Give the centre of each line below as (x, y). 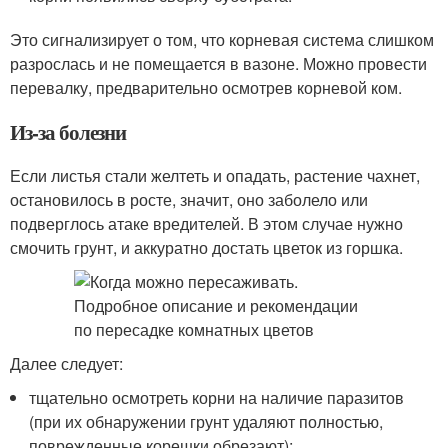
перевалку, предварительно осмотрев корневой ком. (206, 87)
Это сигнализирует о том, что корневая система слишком (222, 39)
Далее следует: (66, 363)
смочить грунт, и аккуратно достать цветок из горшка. (206, 247)
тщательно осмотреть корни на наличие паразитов (217, 397)
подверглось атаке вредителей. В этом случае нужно (206, 223)
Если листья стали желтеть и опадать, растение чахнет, (215, 175)
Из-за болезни (68, 132)
